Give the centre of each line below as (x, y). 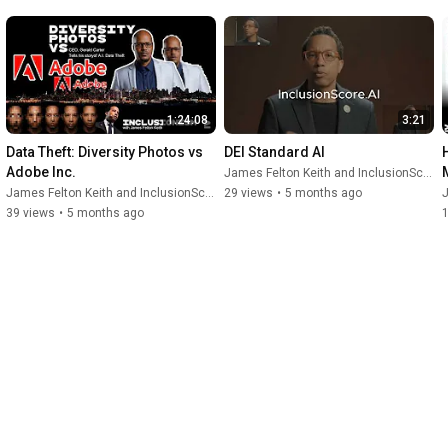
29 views (248, 193)
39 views (30, 213)
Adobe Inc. (41, 172)
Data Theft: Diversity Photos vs (104, 152)
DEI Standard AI (274, 152)
